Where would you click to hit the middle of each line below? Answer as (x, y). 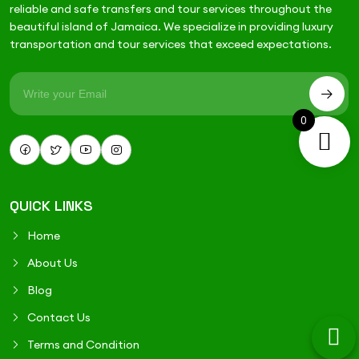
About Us (52, 263)
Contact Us (59, 317)
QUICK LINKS (51, 206)
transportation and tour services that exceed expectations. (171, 44)
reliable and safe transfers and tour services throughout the (171, 9)
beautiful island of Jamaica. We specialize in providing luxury (171, 26)
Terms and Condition (83, 345)
